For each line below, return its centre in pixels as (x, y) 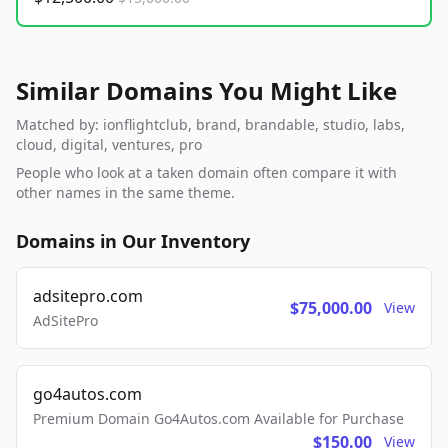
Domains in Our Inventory (133, 241)
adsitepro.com (88, 296)
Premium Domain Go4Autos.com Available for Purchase (218, 419)
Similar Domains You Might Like (206, 91)
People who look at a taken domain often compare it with (206, 173)
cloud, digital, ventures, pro (109, 145)
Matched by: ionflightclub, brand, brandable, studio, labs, (210, 125)
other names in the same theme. (125, 193)
